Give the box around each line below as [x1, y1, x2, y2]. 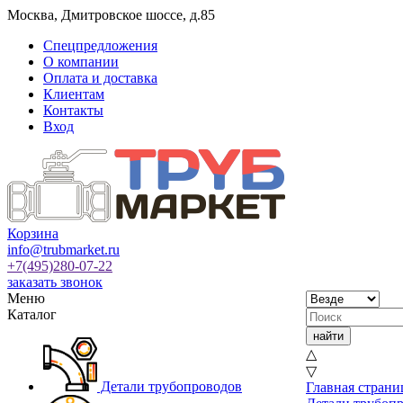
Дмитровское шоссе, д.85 [61, 7, 215, 22]
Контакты [43, 103, 103, 118]
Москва [7, 7, 54, 22]
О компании [43, 54, 119, 69]
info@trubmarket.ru [7, 242, 120, 257]
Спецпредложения [43, 38, 157, 53]
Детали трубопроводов [97, 379, 242, 394]
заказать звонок [7, 274, 103, 290]
